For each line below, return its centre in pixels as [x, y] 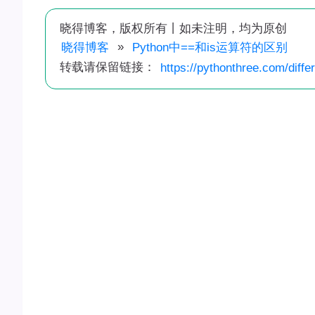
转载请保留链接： [105, 67]
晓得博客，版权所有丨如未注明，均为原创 [173, 28]
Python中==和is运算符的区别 [210, 47]
